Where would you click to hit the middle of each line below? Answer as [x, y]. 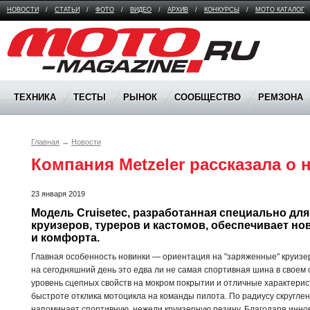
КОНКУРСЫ [222, 10]
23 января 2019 [58, 193]
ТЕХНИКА [35, 97]
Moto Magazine [36, 34]
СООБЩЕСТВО [208, 97]
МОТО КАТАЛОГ [280, 10]
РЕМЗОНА [281, 97]
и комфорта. [65, 237]
